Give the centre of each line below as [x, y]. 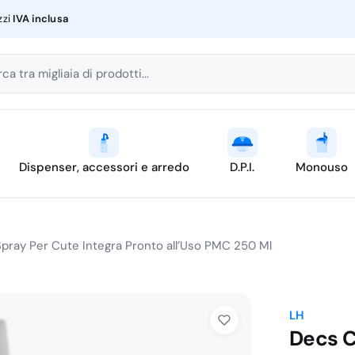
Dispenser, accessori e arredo [104, 167]
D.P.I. [242, 167]
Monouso [321, 167]
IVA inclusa [41, 19]
